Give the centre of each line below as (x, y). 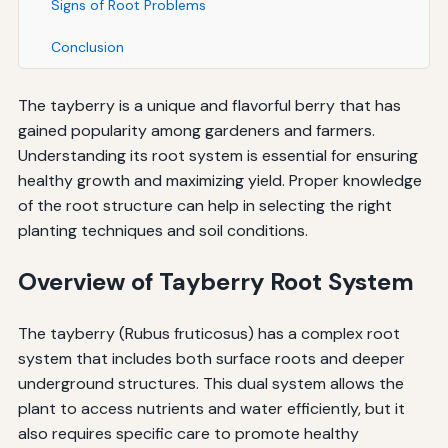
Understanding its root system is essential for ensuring (217, 155)
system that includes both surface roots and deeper (211, 358)
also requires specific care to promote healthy (188, 433)
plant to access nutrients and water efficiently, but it (211, 408)
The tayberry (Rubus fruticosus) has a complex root (208, 333)
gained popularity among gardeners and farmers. (196, 130)
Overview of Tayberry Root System (215, 281)
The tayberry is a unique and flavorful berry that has (209, 105)
